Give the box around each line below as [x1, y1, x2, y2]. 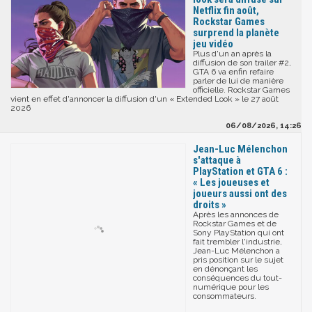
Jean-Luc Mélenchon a [193, 246, 280, 256]
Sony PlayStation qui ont [193, 228, 284, 238]
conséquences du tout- [193, 273, 282, 283]
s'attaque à [193, 154, 241, 167]
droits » [193, 198, 226, 212]
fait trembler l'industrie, [193, 237, 282, 247]
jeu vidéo [193, 38, 233, 51]
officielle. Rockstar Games [193, 85, 290, 95]
